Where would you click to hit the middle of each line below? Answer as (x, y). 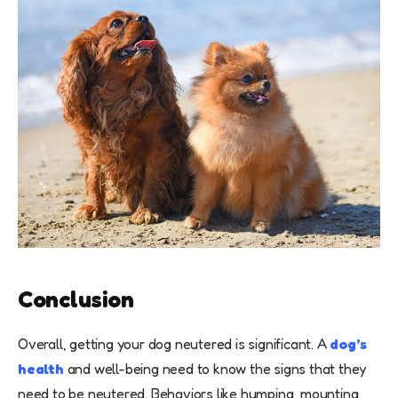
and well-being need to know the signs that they (217, 369)
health (41, 369)
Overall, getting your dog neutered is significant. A (174, 344)
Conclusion (76, 299)
